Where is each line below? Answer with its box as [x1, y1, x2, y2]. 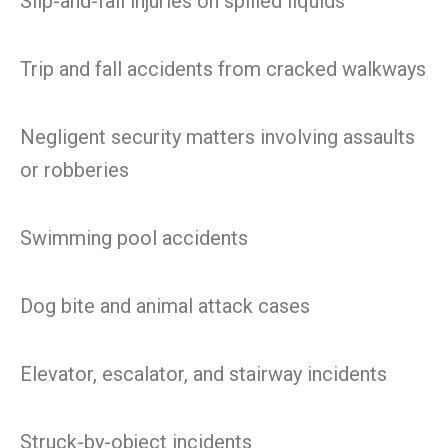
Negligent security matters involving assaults [20, 125, 415, 149]
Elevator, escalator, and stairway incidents [20, 362, 387, 386]
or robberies [20, 158, 129, 182]
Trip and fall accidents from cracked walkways [20, 57, 426, 81]
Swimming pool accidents [20, 226, 248, 250]
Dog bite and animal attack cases [20, 294, 310, 318]
